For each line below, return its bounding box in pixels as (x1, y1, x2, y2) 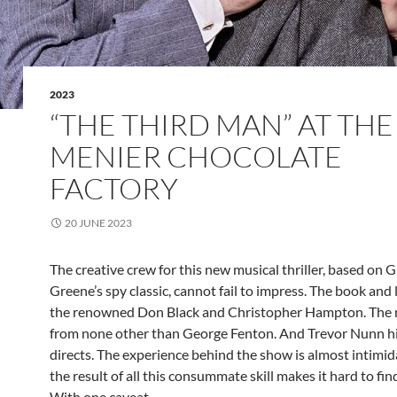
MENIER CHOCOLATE (50, 138, 342, 175)
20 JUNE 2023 (65, 216, 132, 230)
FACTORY (50, 170, 178, 206)
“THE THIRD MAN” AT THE (50, 106, 393, 143)
